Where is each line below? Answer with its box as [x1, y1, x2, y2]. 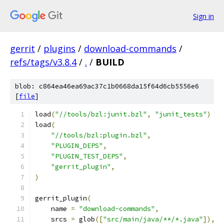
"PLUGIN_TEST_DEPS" [51, 152, 123, 160]
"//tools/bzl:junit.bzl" [55, 110, 147, 118]
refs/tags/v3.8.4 [10, 56, 76, 68]
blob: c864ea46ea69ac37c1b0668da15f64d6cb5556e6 [15, 82, 199, 90]
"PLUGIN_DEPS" [51, 141, 103, 150]
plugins [43, 42, 75, 54]
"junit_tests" [155, 110, 207, 118]
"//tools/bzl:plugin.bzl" [51, 131, 147, 139]
